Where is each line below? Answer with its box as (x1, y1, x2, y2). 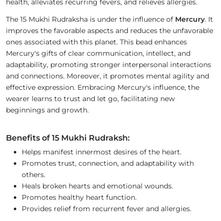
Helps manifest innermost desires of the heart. (22, 147, 182, 157)
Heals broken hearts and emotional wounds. (22, 182, 173, 191)
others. (22, 170, 45, 180)
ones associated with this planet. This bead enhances (6, 37, 187, 47)
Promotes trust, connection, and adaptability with (22, 159, 194, 168)
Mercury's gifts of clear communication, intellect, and (6, 49, 190, 58)
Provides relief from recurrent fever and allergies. (22, 204, 191, 214)
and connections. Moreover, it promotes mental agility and (6, 72, 209, 81)
